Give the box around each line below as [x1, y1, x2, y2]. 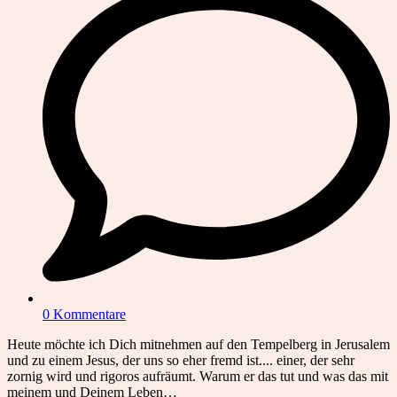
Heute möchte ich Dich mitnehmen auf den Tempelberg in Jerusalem [7, 336, 390, 352]
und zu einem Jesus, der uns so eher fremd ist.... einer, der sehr [7, 352, 354, 368]
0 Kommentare [43, 306, 126, 322]
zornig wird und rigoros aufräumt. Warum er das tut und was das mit [7, 368, 388, 384]
